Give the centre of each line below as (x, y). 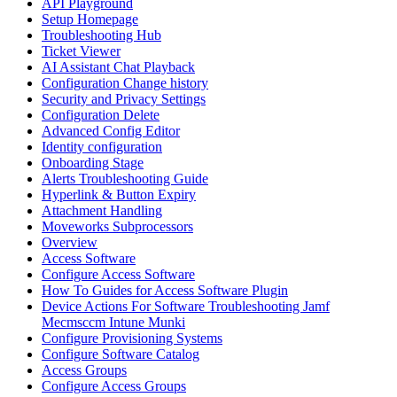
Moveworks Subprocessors (117, 227)
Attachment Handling (102, 211)
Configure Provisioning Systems (132, 339)
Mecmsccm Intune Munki (113, 323)
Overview (70, 243)
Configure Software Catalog (121, 354)
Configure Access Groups (114, 386)
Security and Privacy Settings (124, 99)
